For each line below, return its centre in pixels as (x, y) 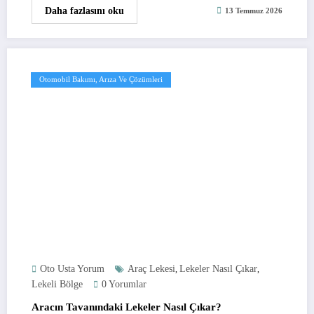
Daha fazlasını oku (84, 11)
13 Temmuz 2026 (254, 11)
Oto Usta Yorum (72, 268)
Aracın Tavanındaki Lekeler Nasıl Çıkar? (127, 307)
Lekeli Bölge (57, 284)
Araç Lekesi (151, 268)
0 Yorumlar (124, 284)
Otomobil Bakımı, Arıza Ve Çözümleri (101, 79)
